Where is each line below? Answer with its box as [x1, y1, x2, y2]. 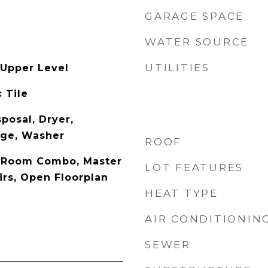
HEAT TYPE [145, 187, 218, 199]
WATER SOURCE [145, 36, 249, 48]
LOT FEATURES [145, 162, 243, 173]
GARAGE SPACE [145, 10, 244, 22]
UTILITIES [145, 62, 210, 74]
